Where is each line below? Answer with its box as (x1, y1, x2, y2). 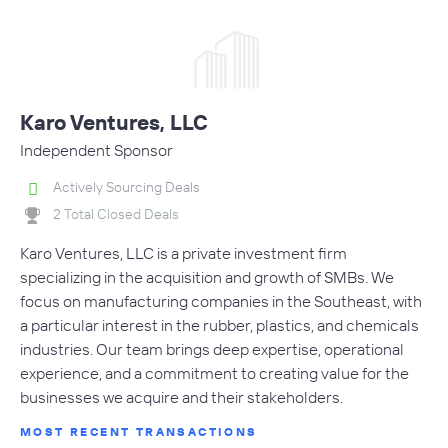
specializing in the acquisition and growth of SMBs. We (20, 266, 394, 287)
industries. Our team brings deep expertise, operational (20, 338, 404, 359)
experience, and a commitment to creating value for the (20, 362, 409, 383)
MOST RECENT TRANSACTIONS (20, 423, 258, 439)
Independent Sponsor (20, 140, 173, 161)
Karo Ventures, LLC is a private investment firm (20, 242, 347, 263)
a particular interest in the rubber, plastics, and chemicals (20, 314, 419, 335)
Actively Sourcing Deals (53, 178, 200, 197)
